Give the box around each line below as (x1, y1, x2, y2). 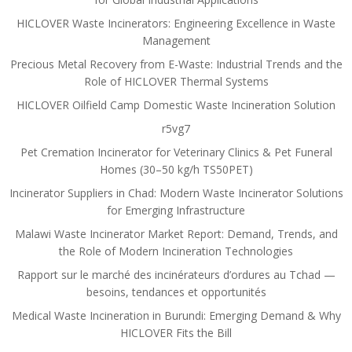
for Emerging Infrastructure (107, 203, 245, 218)
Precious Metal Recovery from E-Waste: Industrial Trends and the (9, 57, 343, 71)
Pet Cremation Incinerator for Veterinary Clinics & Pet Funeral (20, 145, 332, 159)
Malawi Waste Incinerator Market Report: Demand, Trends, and (14, 226, 338, 241)
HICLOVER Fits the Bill (120, 325, 232, 340)
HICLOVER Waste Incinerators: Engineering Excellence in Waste (16, 16, 335, 31)
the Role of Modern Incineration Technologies (59, 244, 293, 258)
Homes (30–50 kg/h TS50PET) (99, 162, 253, 177)
